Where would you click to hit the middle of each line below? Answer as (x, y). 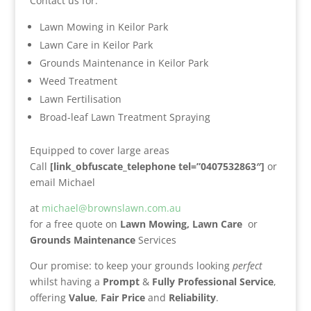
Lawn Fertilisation (80, 99)
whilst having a (66, 281)
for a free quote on (75, 224)
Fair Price (123, 297)
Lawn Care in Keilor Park (96, 45)
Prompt (121, 281)
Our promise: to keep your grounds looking (131, 266)
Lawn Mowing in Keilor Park (103, 27)
